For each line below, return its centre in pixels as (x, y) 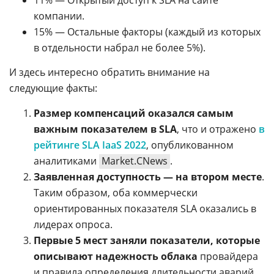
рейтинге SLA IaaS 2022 (90, 145)
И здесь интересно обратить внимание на (109, 72)
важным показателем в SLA (105, 129)
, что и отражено (218, 129)
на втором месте (219, 176)
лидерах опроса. (73, 224)
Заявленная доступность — (103, 176)
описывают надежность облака (116, 256)
